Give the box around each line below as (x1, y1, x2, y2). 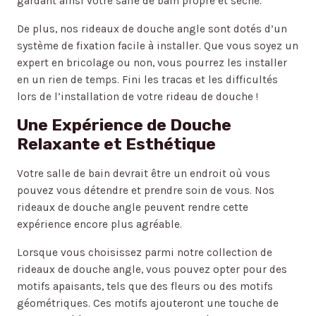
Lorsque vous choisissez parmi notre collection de (16, 245, 272, 259)
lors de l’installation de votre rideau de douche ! (16, 90, 258, 103)
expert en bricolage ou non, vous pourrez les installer (16, 56, 287, 69)
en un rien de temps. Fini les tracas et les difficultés (16, 73, 278, 86)
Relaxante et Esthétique (16, 134, 216, 154)
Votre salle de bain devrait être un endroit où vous (16, 167, 270, 181)
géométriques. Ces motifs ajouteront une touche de (16, 296, 279, 310)
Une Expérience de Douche (16, 115, 231, 135)
